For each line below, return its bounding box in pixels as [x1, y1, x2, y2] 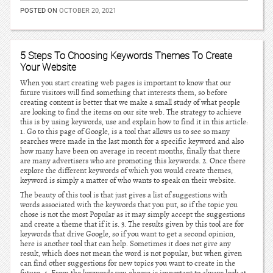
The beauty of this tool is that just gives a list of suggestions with [20, 190, 227, 200]
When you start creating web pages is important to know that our [20, 78, 231, 88]
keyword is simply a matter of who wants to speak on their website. [20, 175, 236, 185]
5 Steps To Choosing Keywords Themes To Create [20, 49, 232, 62]
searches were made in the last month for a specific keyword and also [20, 136, 244, 146]
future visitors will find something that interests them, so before [20, 88, 227, 97]
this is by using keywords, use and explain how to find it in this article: [20, 117, 248, 127]
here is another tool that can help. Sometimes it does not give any [20, 239, 231, 249]
